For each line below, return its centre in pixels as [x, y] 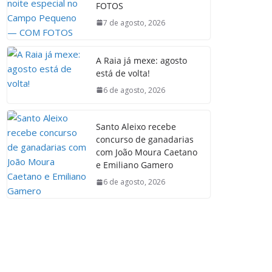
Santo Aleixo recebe [136, 127]
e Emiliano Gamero [135, 165]
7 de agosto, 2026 [134, 22]
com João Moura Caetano [147, 152]
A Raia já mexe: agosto [142, 60]
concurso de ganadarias [145, 140]
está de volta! [123, 73]
